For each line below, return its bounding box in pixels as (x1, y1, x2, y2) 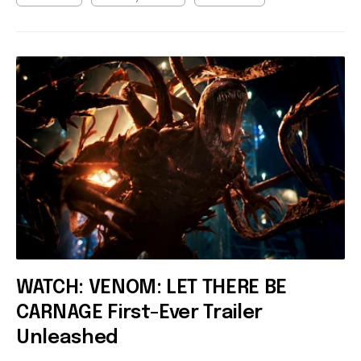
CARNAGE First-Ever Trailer (16, 302, 263, 323)
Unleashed (16, 327, 118, 348)
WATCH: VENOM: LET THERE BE (16, 277, 288, 298)
